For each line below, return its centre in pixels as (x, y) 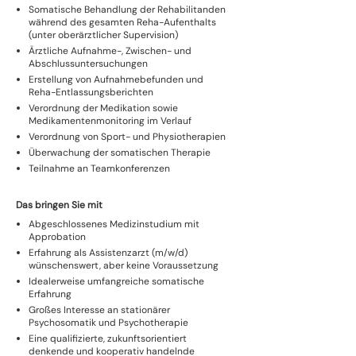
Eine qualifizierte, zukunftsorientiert (108, 339)
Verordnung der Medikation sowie (103, 108)
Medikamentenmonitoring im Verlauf (110, 121)
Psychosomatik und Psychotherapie (108, 323)
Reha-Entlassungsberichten (91, 92)
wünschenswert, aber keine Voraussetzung (124, 265)
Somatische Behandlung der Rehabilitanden (127, 10)
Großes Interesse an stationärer (99, 310)
